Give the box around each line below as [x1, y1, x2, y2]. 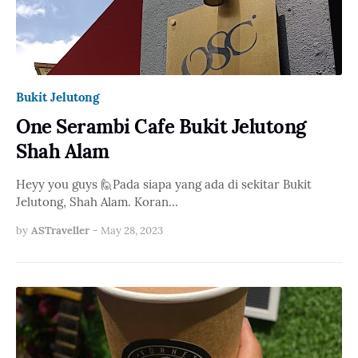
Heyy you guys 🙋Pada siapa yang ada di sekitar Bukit [16, 177, 312, 193]
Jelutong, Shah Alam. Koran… [16, 194, 178, 210]
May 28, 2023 [101, 224, 163, 238]
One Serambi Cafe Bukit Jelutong [16, 114, 306, 140]
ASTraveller [31, 224, 89, 238]
